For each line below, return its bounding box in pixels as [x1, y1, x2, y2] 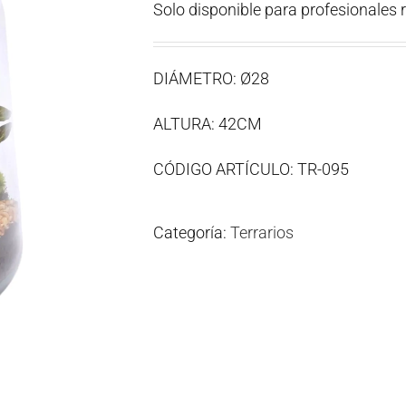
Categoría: [153, 223, 230, 242]
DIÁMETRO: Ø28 [153, 69, 269, 88]
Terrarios [230, 223, 294, 242]
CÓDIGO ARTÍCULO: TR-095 [153, 159, 349, 179]
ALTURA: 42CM [153, 114, 262, 133]
